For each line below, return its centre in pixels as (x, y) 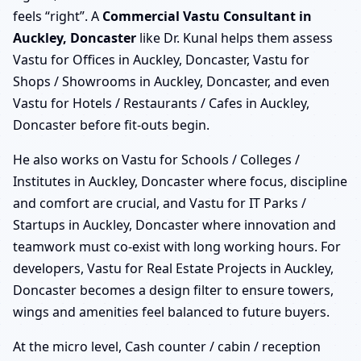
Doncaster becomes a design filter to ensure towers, (173, 290)
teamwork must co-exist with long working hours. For (177, 246)
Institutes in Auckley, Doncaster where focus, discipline (180, 181)
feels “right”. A (58, 16)
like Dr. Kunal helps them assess (234, 37)
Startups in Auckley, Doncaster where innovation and (174, 224)
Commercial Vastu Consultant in (207, 16)
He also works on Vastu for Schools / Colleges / (156, 159)
